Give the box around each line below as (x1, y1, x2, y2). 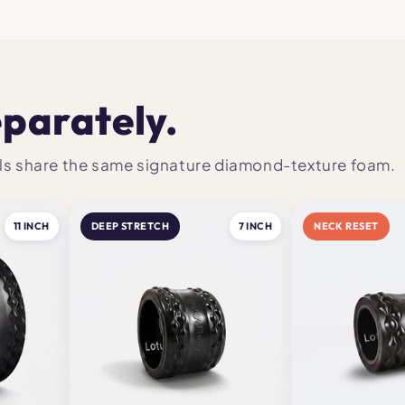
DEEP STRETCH (90, 219, 170, 232)
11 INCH (13, 219, 50, 232)
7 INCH (238, 219, 273, 232)
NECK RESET (314, 219, 379, 232)
